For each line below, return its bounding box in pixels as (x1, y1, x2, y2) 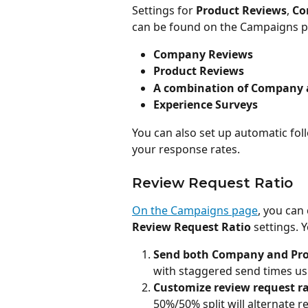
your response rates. (132, 141, 240, 157)
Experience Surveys (153, 97, 258, 113)
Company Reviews (153, 46, 253, 62)
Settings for (132, 2, 196, 18)
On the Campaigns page (132, 203, 258, 219)
